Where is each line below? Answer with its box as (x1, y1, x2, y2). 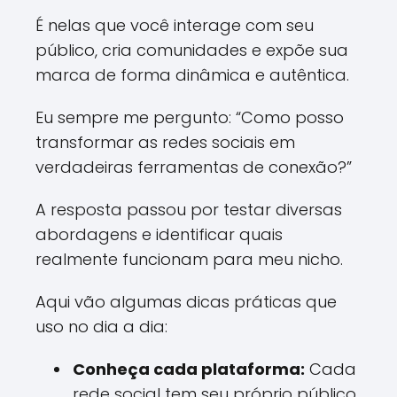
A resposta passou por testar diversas (35, 198, 342, 221)
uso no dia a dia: (35, 315, 167, 338)
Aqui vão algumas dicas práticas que (35, 291, 337, 313)
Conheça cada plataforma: (73, 358, 305, 380)
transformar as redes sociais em (35, 131, 295, 153)
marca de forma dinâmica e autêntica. (35, 64, 349, 86)
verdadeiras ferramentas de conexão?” (35, 156, 352, 178)
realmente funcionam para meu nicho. (35, 248, 343, 270)
